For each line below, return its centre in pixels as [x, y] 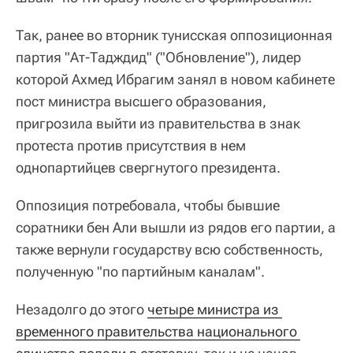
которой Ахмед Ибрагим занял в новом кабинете [175, 79]
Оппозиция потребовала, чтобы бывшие [148, 205]
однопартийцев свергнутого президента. [148, 167]
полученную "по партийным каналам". [140, 271]
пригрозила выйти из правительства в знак [158, 123]
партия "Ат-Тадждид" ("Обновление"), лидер [158, 57]
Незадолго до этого [82, 309]
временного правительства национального [156, 331]
